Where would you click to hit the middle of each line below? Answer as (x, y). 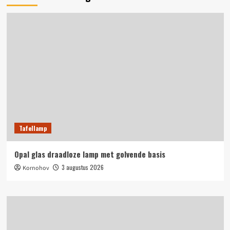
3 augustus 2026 (82, 167)
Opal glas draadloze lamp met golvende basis (90, 154)
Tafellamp (33, 128)
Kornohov (36, 168)
